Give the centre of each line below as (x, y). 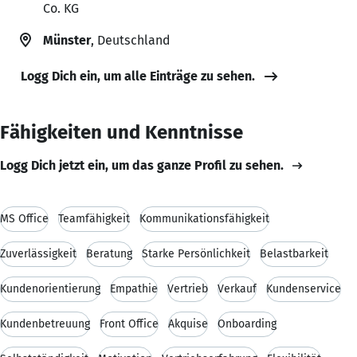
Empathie (134, 288)
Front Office (129, 324)
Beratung (109, 253)
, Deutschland (130, 40)
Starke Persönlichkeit (196, 253)
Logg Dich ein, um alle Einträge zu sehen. (138, 76)
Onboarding (247, 324)
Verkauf (237, 288)
